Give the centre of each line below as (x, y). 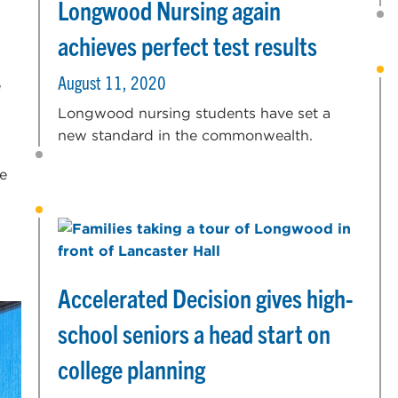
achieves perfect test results (188, 45)
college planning (132, 368)
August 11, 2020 (112, 82)
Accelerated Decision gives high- (206, 297)
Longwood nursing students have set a (195, 113)
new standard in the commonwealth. (186, 135)
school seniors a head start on (195, 333)
